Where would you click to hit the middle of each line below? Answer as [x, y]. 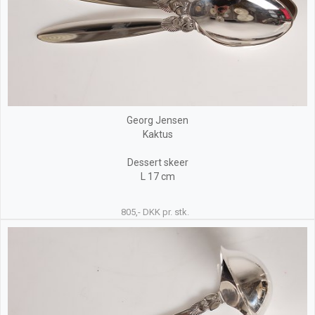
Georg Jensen [157, 121]
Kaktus [157, 135]
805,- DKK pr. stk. [155, 212]
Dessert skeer [157, 163]
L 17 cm [157, 177]
